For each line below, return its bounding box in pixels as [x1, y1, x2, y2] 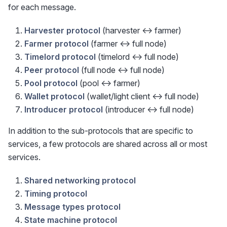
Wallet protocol [24, 91, 85, 102]
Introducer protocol [24, 104, 103, 115]
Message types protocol [24, 202, 121, 212]
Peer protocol [24, 65, 79, 75]
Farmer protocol [24, 39, 89, 49]
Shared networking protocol [24, 175, 136, 186]
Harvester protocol [24, 25, 100, 36]
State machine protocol [24, 215, 117, 225]
